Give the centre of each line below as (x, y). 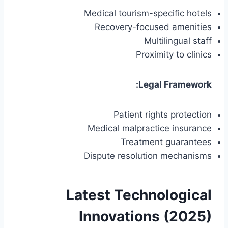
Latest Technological (139, 195)
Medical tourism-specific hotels (148, 13)
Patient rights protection (163, 115)
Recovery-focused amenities (153, 27)
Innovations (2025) (145, 217)
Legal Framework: (175, 85)
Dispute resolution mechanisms (148, 156)
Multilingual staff (178, 41)
